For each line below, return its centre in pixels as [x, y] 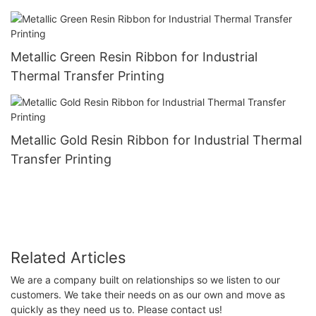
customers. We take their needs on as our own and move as [148, 295]
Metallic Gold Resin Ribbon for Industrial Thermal [156, 140]
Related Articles [68, 257]
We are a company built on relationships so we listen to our [145, 280]
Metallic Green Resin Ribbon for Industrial [134, 56]
